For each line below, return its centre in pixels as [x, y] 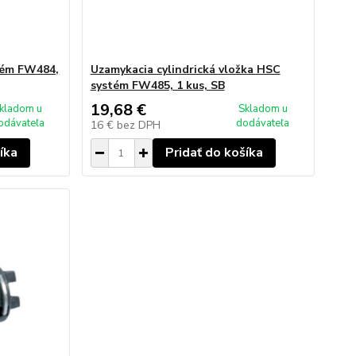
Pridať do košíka [214, 153]
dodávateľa [263, 123]
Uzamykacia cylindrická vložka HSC [185, 70]
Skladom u [263, 109]
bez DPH [138, 125]
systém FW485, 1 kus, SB [157, 85]
